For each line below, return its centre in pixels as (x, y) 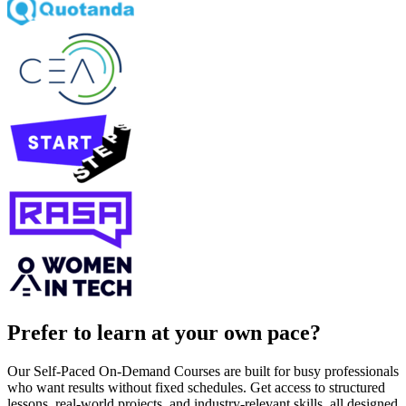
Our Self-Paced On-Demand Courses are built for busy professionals (203, 371)
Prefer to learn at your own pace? (164, 332)
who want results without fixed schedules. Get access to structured (196, 387)
